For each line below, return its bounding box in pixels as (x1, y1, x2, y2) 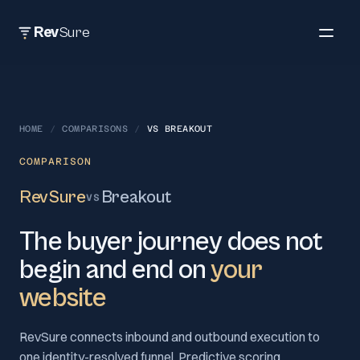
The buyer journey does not (19, 226, 323, 258)
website (19, 282, 106, 314)
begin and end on (19, 254, 211, 286)
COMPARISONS (62, 124, 129, 134)
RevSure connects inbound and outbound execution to (19, 329, 320, 345)
